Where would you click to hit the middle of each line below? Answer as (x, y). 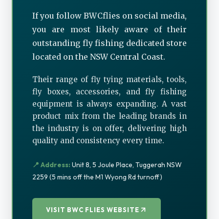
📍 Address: (51, 164)
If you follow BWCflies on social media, (109, 15)
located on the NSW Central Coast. (99, 56)
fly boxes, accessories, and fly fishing (109, 91)
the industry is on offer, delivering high (109, 128)
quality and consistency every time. (98, 140)
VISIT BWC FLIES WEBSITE (93, 209)
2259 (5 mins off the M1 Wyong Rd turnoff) (97, 177)
